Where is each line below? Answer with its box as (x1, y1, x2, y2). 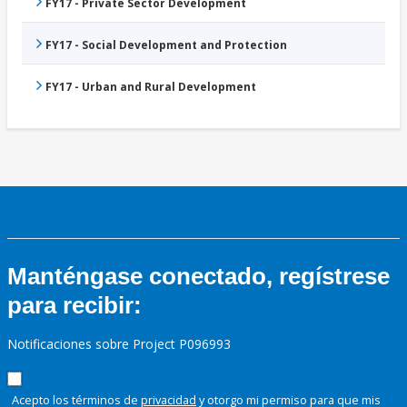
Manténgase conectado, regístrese (7, 263, 390, 291)
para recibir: (7, 292, 142, 320)
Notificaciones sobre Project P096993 (7, 335, 231, 353)
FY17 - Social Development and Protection (45, 37, 287, 54)
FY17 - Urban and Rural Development (45, 79, 256, 95)
